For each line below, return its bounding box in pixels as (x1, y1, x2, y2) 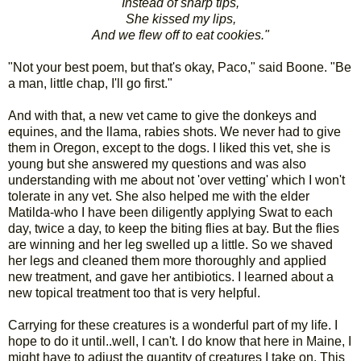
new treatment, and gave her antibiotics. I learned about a (8, 269, 334, 284)
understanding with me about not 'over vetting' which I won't (8, 172, 345, 187)
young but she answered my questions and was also (8, 156, 306, 171)
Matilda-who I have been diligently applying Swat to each (8, 205, 333, 219)
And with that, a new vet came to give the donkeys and (8, 108, 317, 122)
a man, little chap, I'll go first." (8, 76, 172, 90)
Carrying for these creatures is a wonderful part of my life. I (8, 317, 338, 332)
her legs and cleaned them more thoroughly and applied (8, 253, 326, 268)
